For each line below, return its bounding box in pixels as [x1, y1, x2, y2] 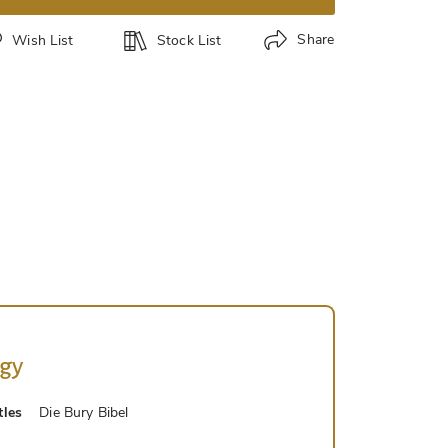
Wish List [12, 30, 74, 50]
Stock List [156, 30, 222, 50]
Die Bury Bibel [39, 403, 129, 423]
